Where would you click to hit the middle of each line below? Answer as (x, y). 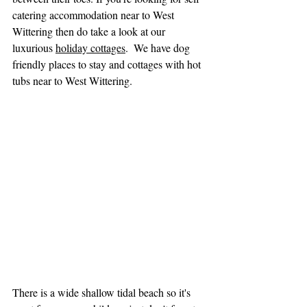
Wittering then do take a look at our (90, 31)
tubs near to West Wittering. (72, 81)
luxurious (34, 48)
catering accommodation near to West (95, 15)
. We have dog (159, 48)
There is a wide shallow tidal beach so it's (103, 292)
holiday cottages (90, 48)
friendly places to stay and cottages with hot (108, 64)
